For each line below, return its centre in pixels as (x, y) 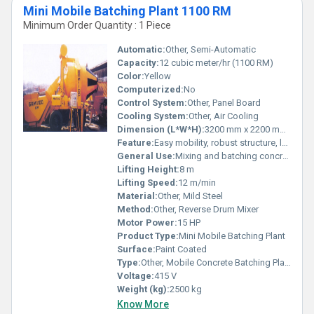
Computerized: (150, 89)
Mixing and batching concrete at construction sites (229, 156)
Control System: (152, 103)
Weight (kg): (143, 289)
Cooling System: (153, 116)
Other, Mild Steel (190, 196)
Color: (131, 76)
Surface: (136, 249)
